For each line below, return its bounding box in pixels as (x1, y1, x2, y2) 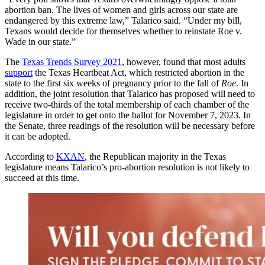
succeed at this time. (5, 172, 79, 183)
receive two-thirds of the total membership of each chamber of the (5, 99, 249, 109)
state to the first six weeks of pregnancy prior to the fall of (5, 77, 221, 88)
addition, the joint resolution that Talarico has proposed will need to (5, 88, 255, 99)
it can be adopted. (5, 131, 70, 141)
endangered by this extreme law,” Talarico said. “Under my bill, (5, 15, 242, 25)
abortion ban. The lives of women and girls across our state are (5, 4, 238, 15)
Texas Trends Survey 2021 (22, 56, 122, 67)
